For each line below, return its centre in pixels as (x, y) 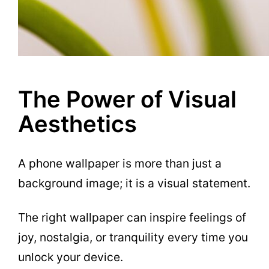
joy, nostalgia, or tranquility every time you (133, 237)
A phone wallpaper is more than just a (120, 163)
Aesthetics (77, 124)
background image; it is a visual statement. (134, 183)
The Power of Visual (127, 99)
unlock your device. (71, 257)
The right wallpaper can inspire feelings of (132, 217)
